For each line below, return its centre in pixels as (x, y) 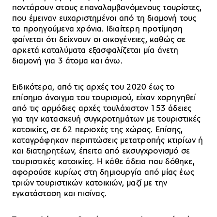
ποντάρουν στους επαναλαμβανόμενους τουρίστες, (107, 8)
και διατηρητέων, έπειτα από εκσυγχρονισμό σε (101, 151)
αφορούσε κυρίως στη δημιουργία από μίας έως (103, 172)
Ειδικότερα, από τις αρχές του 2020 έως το (93, 87)
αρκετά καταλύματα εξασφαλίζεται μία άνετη (95, 50)
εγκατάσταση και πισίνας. (60, 194)
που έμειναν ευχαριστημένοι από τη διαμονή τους (104, 18)
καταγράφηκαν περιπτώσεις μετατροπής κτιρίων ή (108, 140)
